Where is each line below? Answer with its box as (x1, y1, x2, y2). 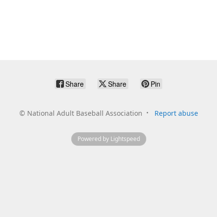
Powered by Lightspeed (77, 135, 140, 143)
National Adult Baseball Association (27, 108, 142, 118)
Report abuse (154, 108, 198, 118)
